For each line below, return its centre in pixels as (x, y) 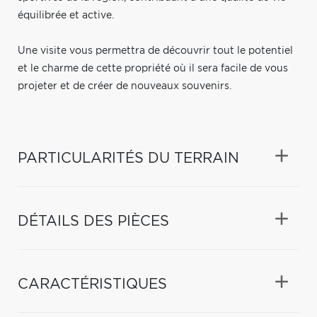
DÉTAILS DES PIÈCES (93, 221)
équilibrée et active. (66, 15)
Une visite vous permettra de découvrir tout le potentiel (155, 51)
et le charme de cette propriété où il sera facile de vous (153, 68)
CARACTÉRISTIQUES (92, 284)
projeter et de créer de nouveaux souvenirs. (125, 86)
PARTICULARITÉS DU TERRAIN (128, 158)
